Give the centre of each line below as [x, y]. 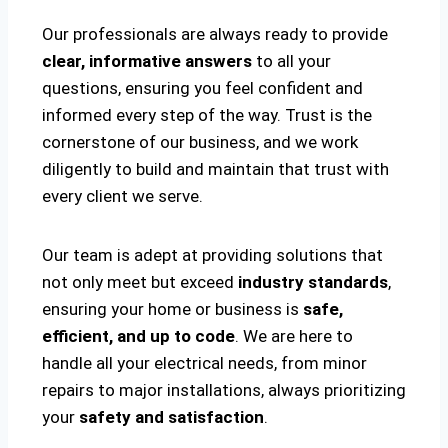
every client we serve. [122, 196]
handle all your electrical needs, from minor [204, 363]
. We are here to [294, 336]
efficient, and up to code [138, 336]
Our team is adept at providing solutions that [212, 255]
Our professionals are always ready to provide [215, 34]
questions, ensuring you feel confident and [202, 88]
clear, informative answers [147, 61]
